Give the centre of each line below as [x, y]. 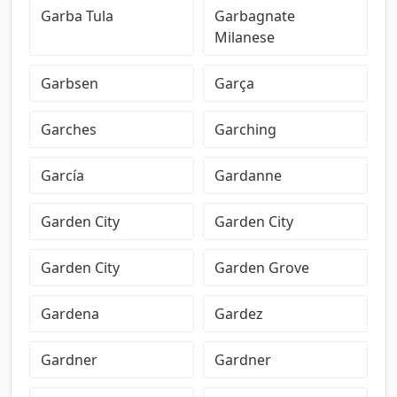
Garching [245, 129]
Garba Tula [77, 16]
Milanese [245, 37]
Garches [69, 129]
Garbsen [70, 83]
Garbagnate [255, 16]
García [62, 175]
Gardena [70, 314]
